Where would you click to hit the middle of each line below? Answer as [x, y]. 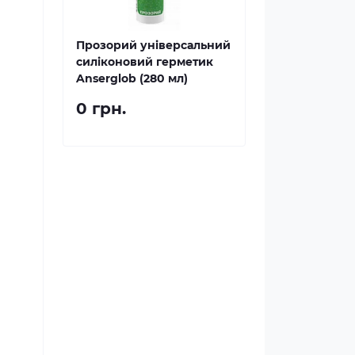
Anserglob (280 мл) [132, 78]
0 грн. [101, 109]
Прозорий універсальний [153, 45]
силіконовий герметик [145, 62]
